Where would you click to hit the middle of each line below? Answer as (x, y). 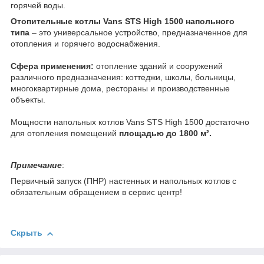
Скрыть (27, 233)
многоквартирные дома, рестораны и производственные (120, 89)
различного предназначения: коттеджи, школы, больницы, (123, 77)
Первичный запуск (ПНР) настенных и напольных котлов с (123, 181)
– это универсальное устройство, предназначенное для (140, 33)
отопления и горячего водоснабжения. (85, 44)
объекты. (29, 100)
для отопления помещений (65, 133)
